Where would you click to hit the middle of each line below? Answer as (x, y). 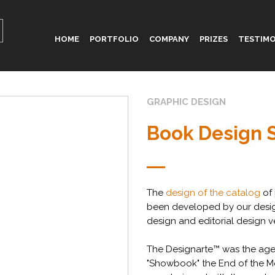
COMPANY (169, 39)
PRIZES (213, 39)
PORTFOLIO (114, 39)
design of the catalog (213, 193)
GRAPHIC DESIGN (186, 102)
